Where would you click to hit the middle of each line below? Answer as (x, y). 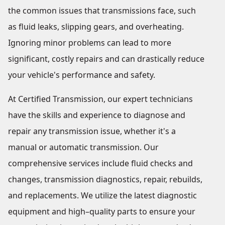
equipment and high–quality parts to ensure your (102, 212)
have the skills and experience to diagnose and (97, 115)
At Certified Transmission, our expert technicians (100, 99)
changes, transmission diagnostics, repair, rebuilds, (105, 180)
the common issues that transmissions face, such (102, 11)
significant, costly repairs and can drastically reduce (106, 59)
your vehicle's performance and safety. (82, 75)
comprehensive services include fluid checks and (100, 163)
